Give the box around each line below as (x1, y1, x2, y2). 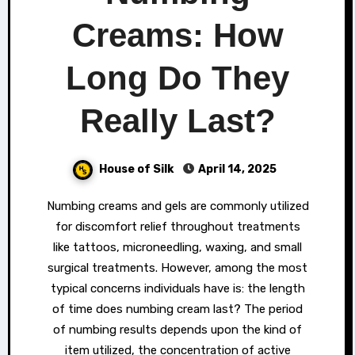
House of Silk (99, 162, 176, 176)
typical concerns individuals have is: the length (50, 281, 305, 296)
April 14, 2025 (198, 162, 277, 176)
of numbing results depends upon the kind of (53, 322, 302, 337)
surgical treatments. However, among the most (48, 260, 307, 275)
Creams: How (71, 17, 284, 54)
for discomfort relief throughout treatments (55, 219, 300, 234)
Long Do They (66, 59, 289, 97)
